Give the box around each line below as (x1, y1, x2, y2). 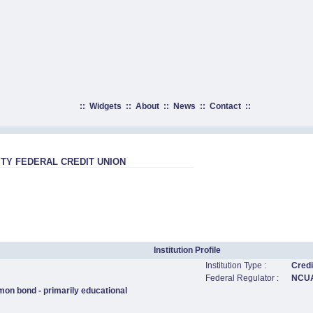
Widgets (89, 101, 122, 111)
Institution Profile (154, 245, 221, 255)
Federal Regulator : (205, 273, 279, 283)
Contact (209, 101, 241, 111)
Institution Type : (205, 261, 266, 270)
